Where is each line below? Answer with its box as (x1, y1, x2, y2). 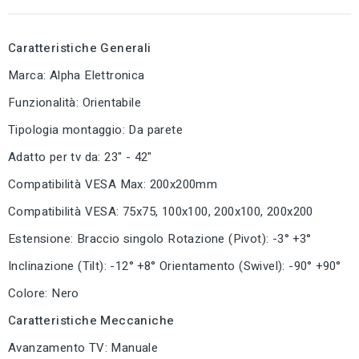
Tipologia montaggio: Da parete (8, 121, 183, 139)
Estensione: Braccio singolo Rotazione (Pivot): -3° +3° (8, 230, 312, 248)
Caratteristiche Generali (8, 39, 151, 58)
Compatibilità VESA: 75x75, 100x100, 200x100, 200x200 (8, 203, 313, 221)
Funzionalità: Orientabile (8, 94, 141, 112)
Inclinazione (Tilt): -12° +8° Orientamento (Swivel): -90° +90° (8, 257, 341, 276)
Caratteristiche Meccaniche (8, 312, 175, 330)
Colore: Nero (8, 284, 79, 303)
